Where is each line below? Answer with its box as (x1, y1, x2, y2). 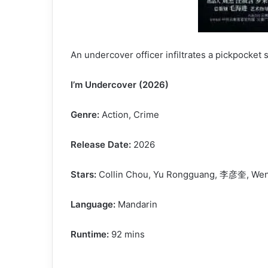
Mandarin (115, 199, 157, 210)
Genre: (71, 109, 99, 120)
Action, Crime (99, 109, 159, 120)
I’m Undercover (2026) (71, 79, 169, 90)
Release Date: (71, 139, 131, 150)
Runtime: (71, 229, 109, 240)
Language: (71, 199, 115, 210)
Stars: (71, 169, 96, 180)
